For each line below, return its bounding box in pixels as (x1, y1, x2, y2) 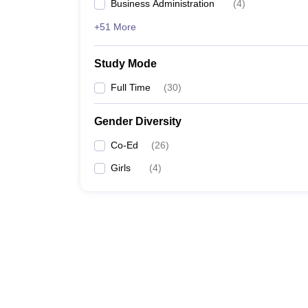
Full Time (111, 82, 151, 93)
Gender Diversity (94, 115, 181, 127)
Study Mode (94, 58, 157, 69)
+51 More (94, 21, 136, 32)
